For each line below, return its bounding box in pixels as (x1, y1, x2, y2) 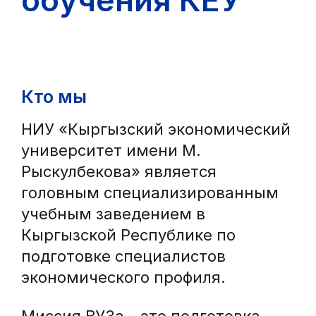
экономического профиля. (21, 268, 226, 286)
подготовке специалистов (21, 247, 226, 265)
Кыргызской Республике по (21, 226, 236, 244)
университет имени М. (21, 141, 201, 159)
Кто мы (21, 86, 87, 107)
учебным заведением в (21, 205, 205, 223)
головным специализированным (21, 183, 279, 202)
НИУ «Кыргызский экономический (21, 120, 291, 138)
